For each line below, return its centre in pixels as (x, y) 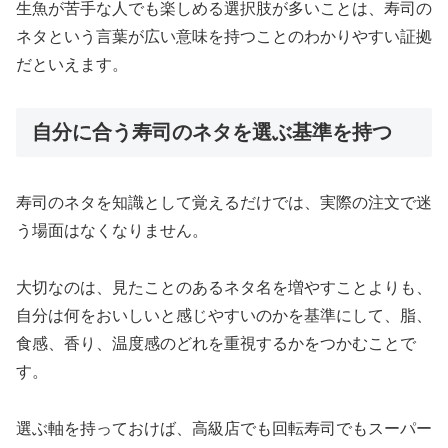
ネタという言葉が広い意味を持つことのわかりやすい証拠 (224, 36)
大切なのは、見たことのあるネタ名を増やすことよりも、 (224, 287)
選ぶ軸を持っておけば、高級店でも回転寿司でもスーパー (224, 428)
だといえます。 (72, 64)
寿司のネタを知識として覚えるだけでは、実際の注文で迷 (224, 202)
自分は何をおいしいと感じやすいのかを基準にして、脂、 (224, 315)
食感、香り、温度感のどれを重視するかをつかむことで (216, 343)
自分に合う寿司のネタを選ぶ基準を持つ (212, 131)
